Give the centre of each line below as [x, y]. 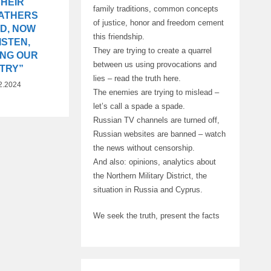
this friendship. [119, 36]
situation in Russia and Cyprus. [148, 189]
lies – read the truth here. [137, 78]
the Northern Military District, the [150, 175]
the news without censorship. [144, 148]
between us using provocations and [155, 64]
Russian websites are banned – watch [159, 134]
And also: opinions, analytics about [154, 162]
